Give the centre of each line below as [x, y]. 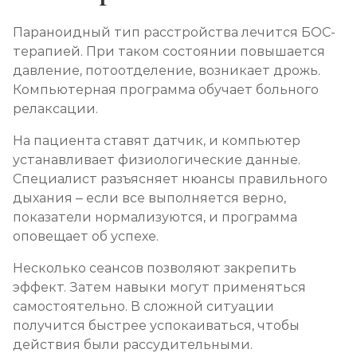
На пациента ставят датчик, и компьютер [157, 141]
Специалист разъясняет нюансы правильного [170, 179]
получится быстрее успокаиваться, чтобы [156, 326]
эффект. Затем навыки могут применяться [159, 287]
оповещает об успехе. [87, 236]
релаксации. [55, 109]
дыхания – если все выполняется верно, [149, 198]
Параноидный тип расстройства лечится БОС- [174, 32]
